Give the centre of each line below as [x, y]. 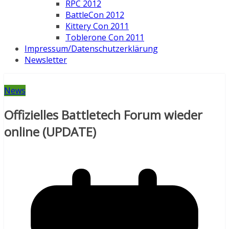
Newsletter [46, 60]
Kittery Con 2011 [97, 26]
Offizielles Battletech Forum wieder [103, 115]
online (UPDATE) [50, 132]
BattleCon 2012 [95, 15]
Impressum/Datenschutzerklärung [91, 49]
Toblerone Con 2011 [105, 38]
